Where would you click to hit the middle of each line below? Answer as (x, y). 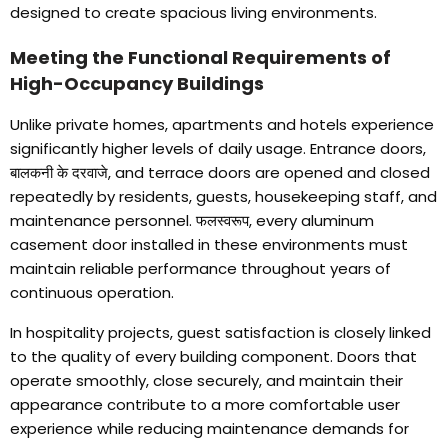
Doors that (377, 357)
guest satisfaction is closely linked (304, 333)
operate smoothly (78, 381)
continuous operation (90, 293)
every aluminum (315, 221)
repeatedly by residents (99, 197)
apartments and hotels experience (303, 125)
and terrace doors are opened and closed (272, 173)
